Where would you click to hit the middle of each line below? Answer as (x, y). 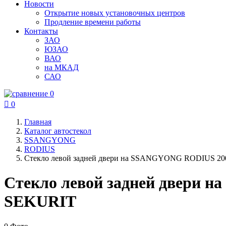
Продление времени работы (93, 22)
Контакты (41, 31)
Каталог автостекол (58, 131)
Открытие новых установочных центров (115, 13)
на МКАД (62, 67)
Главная (38, 122)
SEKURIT (40, 202)
